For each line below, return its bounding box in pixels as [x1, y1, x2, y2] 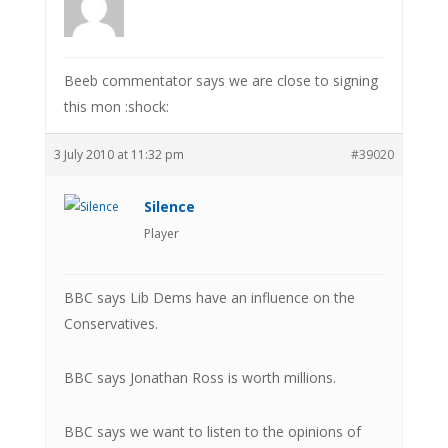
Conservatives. [63, 313, 158, 333]
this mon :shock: [63, 96, 169, 116]
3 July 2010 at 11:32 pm [53, 145, 184, 163]
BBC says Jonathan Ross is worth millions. [63, 367, 336, 387]
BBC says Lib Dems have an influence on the [63, 287, 355, 307]
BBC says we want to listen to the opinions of [63, 421, 361, 441]
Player [143, 224, 179, 242]
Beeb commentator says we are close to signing [63, 70, 378, 90]
